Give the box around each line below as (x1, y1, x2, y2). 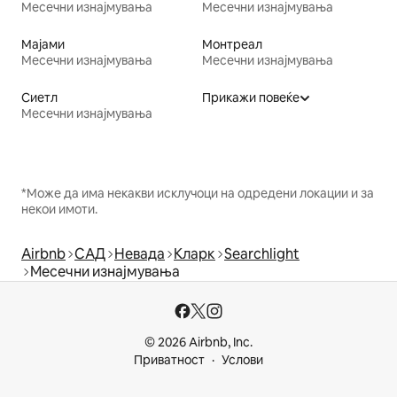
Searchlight (224, 244, 300, 263)
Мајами (21, 35, 65, 52)
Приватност (134, 352, 205, 368)
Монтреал (202, 35, 262, 52)
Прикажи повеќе (202, 89, 300, 105)
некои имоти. (21, 200, 97, 217)
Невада (114, 244, 165, 263)
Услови (222, 352, 263, 368)
